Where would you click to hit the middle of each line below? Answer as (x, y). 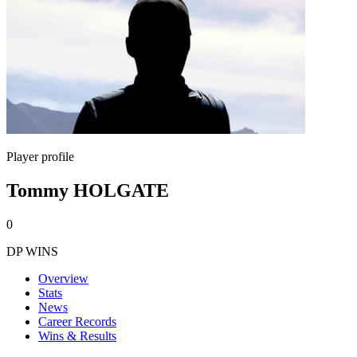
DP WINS (32, 251)
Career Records (77, 321)
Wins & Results (77, 335)
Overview (63, 278)
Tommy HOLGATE (88, 190)
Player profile (40, 157)
